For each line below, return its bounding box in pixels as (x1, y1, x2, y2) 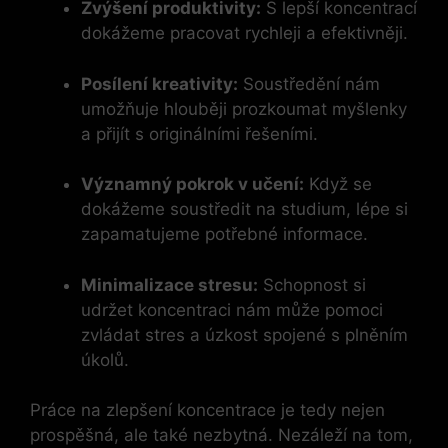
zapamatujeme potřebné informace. (81, 224, 368, 245)
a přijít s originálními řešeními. (81, 123, 318, 144)
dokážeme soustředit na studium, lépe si (81, 199, 408, 220)
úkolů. (81, 349, 129, 370)
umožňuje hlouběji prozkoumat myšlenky (81, 98, 407, 119)
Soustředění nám (238, 73, 380, 94)
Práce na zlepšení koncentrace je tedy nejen (30, 400, 385, 421)
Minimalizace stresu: (81, 274, 258, 295)
